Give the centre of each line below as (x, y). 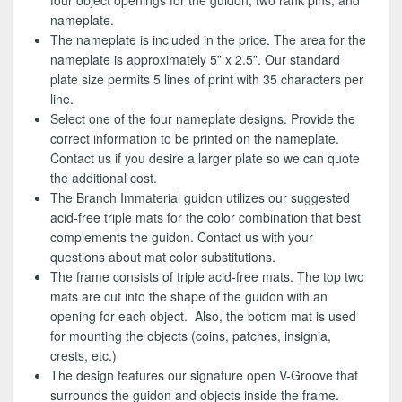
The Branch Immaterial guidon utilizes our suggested (201, 198)
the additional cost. (104, 178)
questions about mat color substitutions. (163, 257)
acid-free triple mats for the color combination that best (206, 218)
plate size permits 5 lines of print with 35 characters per (207, 79)
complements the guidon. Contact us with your (182, 237)
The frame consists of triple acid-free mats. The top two (208, 277)
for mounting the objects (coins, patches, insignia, (191, 336)
